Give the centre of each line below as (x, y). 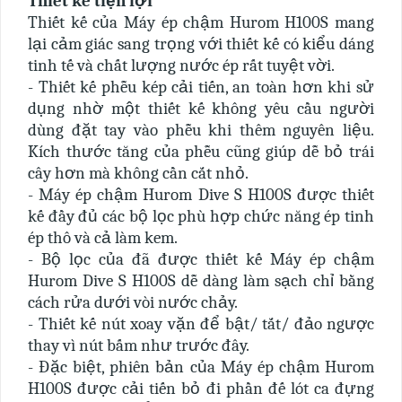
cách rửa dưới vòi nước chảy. (133, 302)
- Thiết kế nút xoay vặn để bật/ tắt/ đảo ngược (201, 324)
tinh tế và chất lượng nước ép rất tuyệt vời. (181, 66)
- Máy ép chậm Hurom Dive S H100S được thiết (201, 195)
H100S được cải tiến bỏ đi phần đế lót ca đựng (201, 389)
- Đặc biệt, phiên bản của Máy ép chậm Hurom (201, 367)
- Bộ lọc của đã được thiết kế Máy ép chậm (201, 259)
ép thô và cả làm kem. (103, 238)
